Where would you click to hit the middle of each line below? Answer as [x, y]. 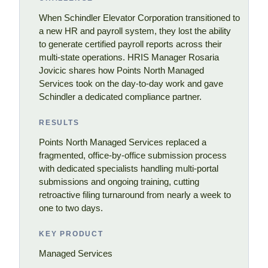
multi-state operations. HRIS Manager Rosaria [129, 57]
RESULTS [59, 123]
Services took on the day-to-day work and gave [131, 84]
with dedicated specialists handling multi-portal [129, 169]
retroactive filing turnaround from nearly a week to [135, 195]
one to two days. [71, 208]
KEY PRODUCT [71, 234]
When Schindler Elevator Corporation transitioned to [139, 18]
